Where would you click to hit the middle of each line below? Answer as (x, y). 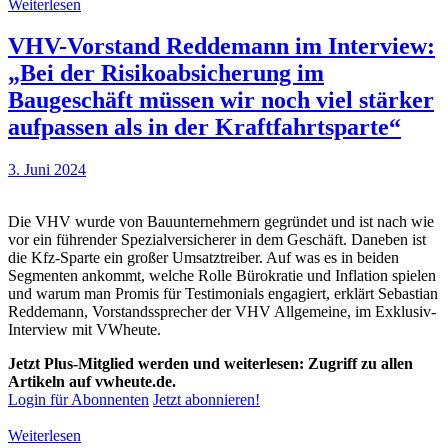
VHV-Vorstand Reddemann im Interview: (221, 46)
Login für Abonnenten (78, 400)
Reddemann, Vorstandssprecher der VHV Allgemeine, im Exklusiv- (222, 312)
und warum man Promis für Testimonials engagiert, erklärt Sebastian (223, 294)
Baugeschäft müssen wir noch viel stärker (221, 100)
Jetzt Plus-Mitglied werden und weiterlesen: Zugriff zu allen (210, 364)
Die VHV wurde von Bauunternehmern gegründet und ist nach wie (221, 222)
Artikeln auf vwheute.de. (92, 382)
